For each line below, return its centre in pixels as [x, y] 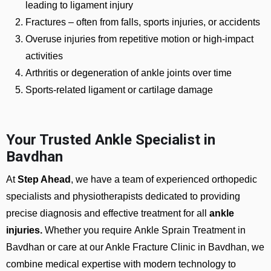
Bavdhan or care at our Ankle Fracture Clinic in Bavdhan [126, 247]
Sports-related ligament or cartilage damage [119, 90]
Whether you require [88, 230]
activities [44, 56]
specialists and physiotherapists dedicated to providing [123, 196]
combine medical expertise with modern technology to [121, 264]
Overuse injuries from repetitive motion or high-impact [139, 39]
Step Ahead [44, 179]
